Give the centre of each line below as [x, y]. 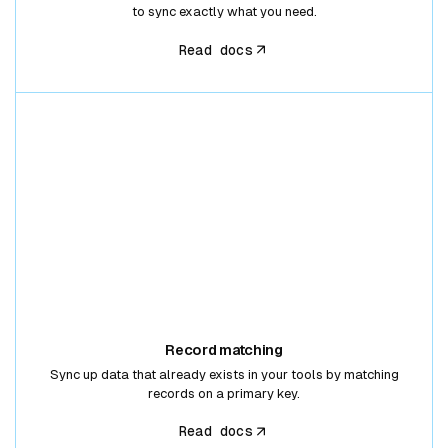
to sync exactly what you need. [224, 12]
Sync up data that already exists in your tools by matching [224, 374]
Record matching [224, 350]
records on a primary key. [224, 393]
